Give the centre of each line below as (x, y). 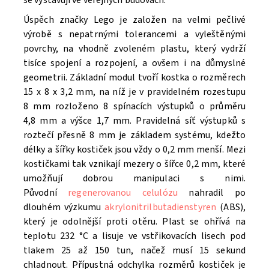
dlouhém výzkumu (64, 207)
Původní (46, 192)
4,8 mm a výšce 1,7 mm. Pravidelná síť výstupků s (134, 120)
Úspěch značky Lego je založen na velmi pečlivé (134, 20)
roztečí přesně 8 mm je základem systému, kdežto (134, 135)
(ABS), (231, 207)
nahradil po (211, 192)
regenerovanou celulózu (123, 192)
